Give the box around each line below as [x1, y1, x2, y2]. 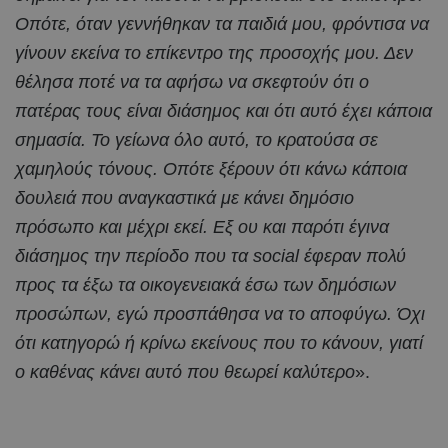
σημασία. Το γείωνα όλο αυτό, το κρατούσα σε [15, 130, 378, 151]
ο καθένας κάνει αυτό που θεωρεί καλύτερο [15, 362, 355, 383]
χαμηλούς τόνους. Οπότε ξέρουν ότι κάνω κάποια [15, 159, 407, 180]
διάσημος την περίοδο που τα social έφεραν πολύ [15, 246, 406, 267]
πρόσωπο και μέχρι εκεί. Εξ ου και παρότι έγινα [15, 217, 389, 238]
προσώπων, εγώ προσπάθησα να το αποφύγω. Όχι [15, 304, 425, 325]
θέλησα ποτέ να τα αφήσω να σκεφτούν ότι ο [15, 72, 369, 93]
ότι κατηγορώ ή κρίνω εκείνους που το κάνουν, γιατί [15, 333, 423, 354]
